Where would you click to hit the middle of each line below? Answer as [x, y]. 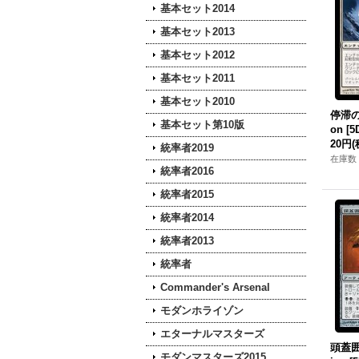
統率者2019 [187, 148]
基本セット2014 [198, 8]
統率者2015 [187, 194]
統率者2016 [187, 171]
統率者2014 [187, 218]
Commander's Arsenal [215, 287]
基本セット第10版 [202, 125]
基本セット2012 [198, 55]
